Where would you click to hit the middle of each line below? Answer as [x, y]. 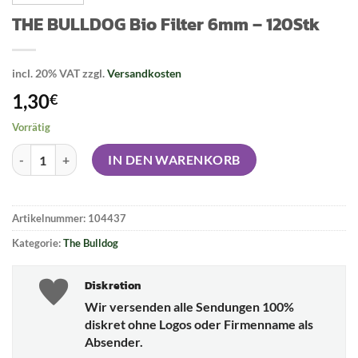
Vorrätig [31, 127]
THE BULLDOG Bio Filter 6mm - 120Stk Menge [127, 153]
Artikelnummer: [50, 219]
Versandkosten [144, 74]
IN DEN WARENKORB [174, 160]
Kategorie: [38, 243]
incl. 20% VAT [46, 74]
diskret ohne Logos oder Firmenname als [199, 324]
